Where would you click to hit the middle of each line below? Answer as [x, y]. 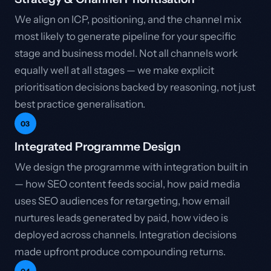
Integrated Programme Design [98, 146]
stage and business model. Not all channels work [126, 53]
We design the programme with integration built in [131, 167]
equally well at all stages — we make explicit [114, 70]
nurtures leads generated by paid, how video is [121, 218]
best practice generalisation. [80, 104]
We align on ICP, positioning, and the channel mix [128, 19]
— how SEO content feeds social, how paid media [127, 184]
